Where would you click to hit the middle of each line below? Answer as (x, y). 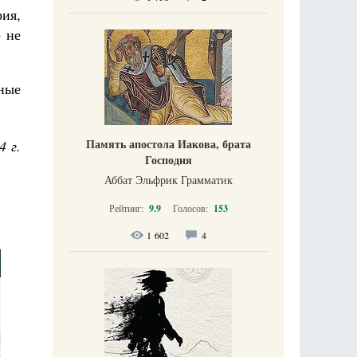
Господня (168, 160)
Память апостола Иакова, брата (168, 144)
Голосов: (191, 208)
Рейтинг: (127, 208)
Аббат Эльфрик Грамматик (168, 180)
